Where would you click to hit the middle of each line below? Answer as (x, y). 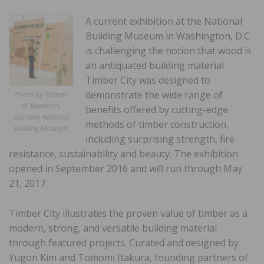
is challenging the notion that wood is (169, 50)
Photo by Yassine (41, 95)
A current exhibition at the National (164, 21)
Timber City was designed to (148, 80)
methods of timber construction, (157, 124)
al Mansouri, (41, 106)
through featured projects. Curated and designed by (124, 242)
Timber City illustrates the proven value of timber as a (128, 213)
